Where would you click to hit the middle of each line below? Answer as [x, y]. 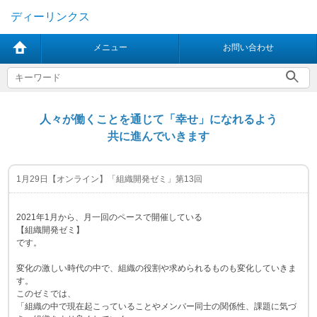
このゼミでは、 [46, 294]
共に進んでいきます [158, 136]
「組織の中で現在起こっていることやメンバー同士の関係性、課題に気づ [157, 306]
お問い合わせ [248, 47]
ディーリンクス [50, 17]
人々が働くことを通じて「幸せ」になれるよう [158, 119]
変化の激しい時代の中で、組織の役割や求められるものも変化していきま [157, 268]
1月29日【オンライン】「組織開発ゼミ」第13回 [110, 179]
